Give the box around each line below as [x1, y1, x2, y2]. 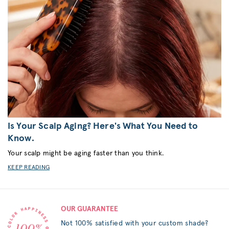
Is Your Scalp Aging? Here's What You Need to [8, 122, 198, 131]
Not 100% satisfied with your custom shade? [61, 220, 209, 227]
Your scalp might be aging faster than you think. [8, 150, 164, 157]
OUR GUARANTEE [61, 205, 118, 213]
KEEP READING [8, 165, 50, 171]
